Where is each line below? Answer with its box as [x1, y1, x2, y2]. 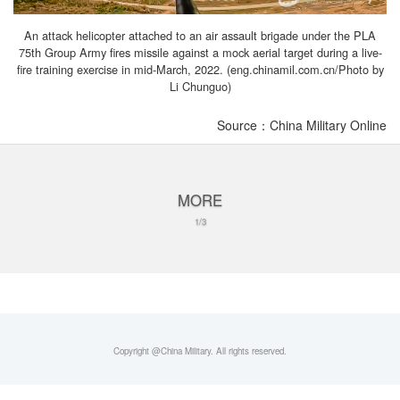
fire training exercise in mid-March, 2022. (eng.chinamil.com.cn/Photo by [16, 60, 384, 78]
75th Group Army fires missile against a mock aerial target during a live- [18, 43, 382, 61]
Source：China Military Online [217, 115, 387, 134]
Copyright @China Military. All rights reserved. [113, 344, 287, 357]
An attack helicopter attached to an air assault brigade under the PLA [24, 26, 376, 44]
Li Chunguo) [169, 77, 231, 95]
